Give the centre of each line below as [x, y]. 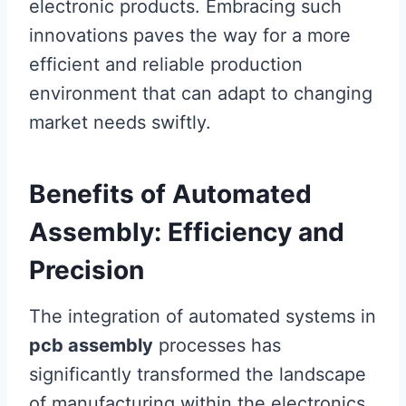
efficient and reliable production [166, 64]
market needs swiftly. [120, 122]
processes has [217, 345]
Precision [87, 270]
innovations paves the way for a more [190, 35]
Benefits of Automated [170, 194]
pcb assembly [91, 345]
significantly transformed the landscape [198, 374]
